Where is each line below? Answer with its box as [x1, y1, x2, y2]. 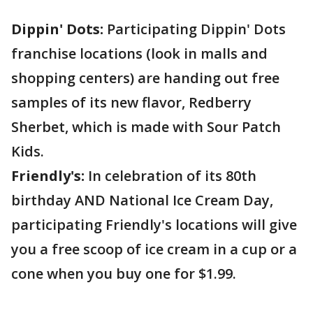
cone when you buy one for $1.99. [11, 264, 236, 283]
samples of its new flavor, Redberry [11, 93, 252, 112]
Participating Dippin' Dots [107, 20, 286, 38]
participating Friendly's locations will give [11, 215, 297, 234]
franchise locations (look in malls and [11, 44, 268, 63]
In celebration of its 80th [85, 166, 256, 185]
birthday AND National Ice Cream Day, [11, 191, 273, 210]
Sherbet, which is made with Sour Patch [11, 117, 281, 136]
